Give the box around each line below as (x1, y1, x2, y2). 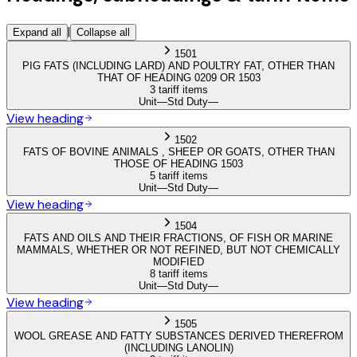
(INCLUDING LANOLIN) (124, 341, 233, 354)
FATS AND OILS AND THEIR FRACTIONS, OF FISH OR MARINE (24, 231, 333, 244)
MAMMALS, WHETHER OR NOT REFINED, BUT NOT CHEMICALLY (17, 243, 340, 256)
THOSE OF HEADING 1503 (114, 157, 243, 170)
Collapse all (76, 25, 130, 38)
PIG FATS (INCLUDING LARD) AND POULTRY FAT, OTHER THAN (22, 59, 335, 72)
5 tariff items (149, 169, 208, 182)
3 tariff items (149, 83, 208, 96)
